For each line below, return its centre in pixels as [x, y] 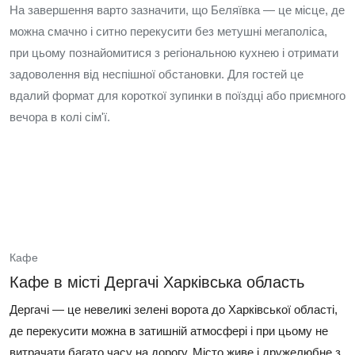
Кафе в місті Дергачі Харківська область [157, 282]
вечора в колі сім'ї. [60, 117]
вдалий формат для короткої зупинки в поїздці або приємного [177, 95]
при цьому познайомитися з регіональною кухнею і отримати [174, 53]
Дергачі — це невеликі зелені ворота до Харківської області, [174, 309]
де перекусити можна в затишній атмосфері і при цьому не [169, 331]
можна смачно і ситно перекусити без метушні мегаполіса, [168, 31]
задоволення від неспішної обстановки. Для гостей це [157, 74]
